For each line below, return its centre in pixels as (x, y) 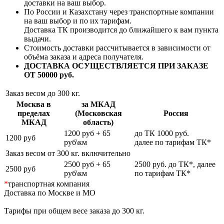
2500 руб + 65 (87, 164)
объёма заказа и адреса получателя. (84, 56)
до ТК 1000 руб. (162, 133)
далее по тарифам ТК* (173, 142)
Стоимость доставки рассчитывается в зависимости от (117, 47)
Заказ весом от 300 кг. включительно (68, 153)
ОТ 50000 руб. (49, 74)
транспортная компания (49, 183)
